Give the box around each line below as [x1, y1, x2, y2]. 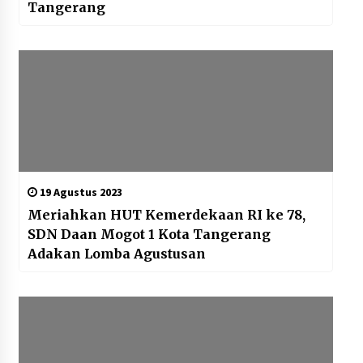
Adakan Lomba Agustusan [27, 246, 206, 263]
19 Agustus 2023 [36, 185, 122, 200]
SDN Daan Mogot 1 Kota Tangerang [27, 226, 271, 243]
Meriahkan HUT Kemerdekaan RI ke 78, [27, 207, 287, 224]
